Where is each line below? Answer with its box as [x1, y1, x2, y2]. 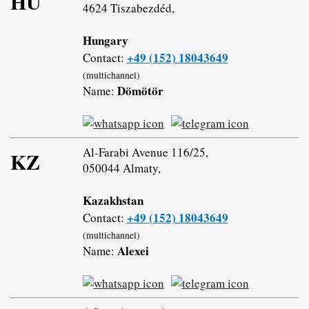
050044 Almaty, [82, 160, 161, 177]
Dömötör [117, 82, 163, 100]
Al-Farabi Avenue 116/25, [82, 144, 208, 161]
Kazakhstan [82, 192, 143, 210]
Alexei [117, 242, 149, 260]
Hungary [82, 32, 128, 50]
